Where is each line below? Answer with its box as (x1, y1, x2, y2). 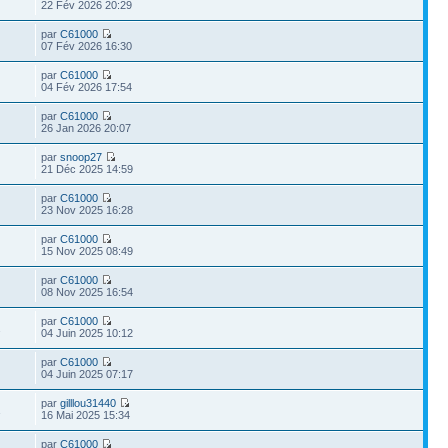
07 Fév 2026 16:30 (41, 40, 133, 52)
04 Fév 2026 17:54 (41, 81, 133, 93)
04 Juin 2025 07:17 (41, 368, 134, 380)
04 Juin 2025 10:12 (41, 327, 134, 339)
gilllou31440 (60, 397, 117, 409)
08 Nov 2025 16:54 (41, 286, 134, 298)
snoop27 (60, 151, 103, 163)
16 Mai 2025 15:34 (41, 409, 131, 421)
